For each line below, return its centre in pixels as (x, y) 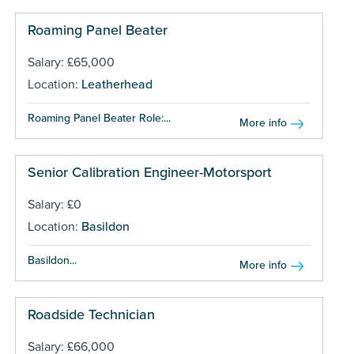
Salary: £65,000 (71, 62)
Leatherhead (117, 84)
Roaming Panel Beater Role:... (99, 118)
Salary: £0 (54, 204)
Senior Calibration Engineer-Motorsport (149, 172)
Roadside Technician (91, 314)
